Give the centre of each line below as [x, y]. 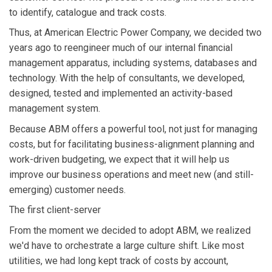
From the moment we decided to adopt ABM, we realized [130, 230]
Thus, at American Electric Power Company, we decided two [135, 33]
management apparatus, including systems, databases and [133, 63]
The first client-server [55, 210]
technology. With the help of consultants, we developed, [127, 78]
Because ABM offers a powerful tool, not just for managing [133, 129]
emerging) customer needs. [67, 189]
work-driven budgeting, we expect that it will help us [119, 159]
